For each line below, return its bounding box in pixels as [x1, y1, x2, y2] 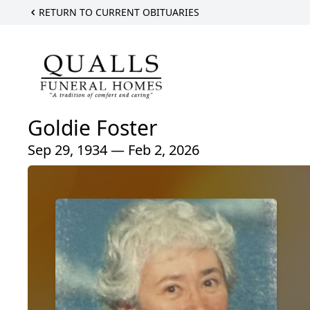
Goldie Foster [28, 113, 157, 143]
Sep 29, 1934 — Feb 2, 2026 [28, 140, 199, 160]
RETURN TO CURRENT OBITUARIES [39, 6, 199, 19]
